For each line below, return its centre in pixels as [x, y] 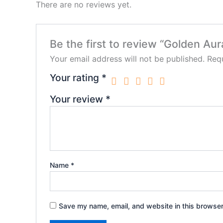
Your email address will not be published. [127, 59]
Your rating [75, 78]
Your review [77, 99]
